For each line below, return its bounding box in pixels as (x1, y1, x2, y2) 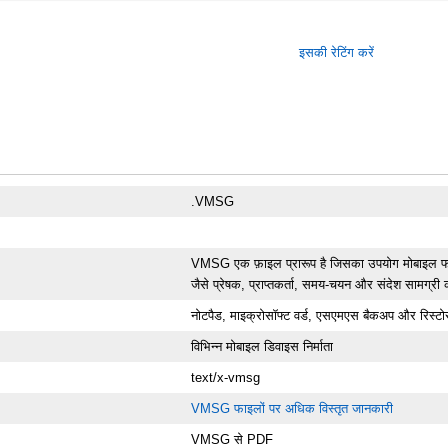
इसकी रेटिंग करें (298, 45, 374, 61)
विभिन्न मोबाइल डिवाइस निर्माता (191, 338, 334, 354)
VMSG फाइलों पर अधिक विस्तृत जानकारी (191, 400, 394, 416)
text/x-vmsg (191, 369, 261, 385)
